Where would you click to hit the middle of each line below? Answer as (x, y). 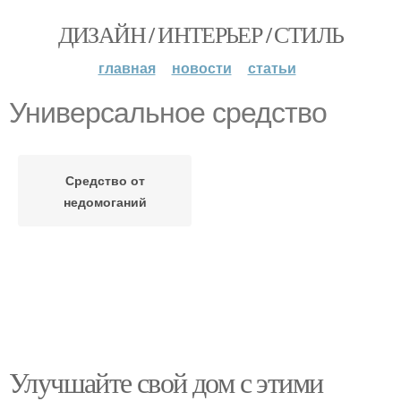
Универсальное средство (168, 113)
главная (127, 68)
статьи (272, 68)
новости (201, 68)
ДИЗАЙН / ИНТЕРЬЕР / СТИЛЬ (200, 34)
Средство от (105, 180)
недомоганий (105, 201)
